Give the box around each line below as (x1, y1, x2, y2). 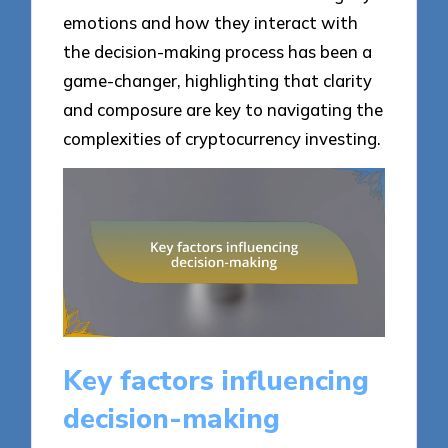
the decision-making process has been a (63, 40, 373, 62)
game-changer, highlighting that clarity (63, 69, 373, 91)
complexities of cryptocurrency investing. (63, 127, 382, 149)
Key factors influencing (63, 361, 370, 400)
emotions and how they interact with (63, 11, 359, 33)
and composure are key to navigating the (63, 98, 384, 120)
